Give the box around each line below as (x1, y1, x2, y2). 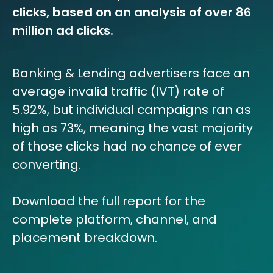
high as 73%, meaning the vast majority (12, 119, 253, 136)
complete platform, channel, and (12, 211, 217, 228)
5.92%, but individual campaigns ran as (12, 101, 251, 118)
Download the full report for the (12, 193, 205, 210)
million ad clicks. (12, 22, 113, 39)
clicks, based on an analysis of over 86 (12, 4, 251, 21)
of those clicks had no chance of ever (12, 138, 242, 155)
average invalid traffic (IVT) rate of (12, 83, 224, 100)
